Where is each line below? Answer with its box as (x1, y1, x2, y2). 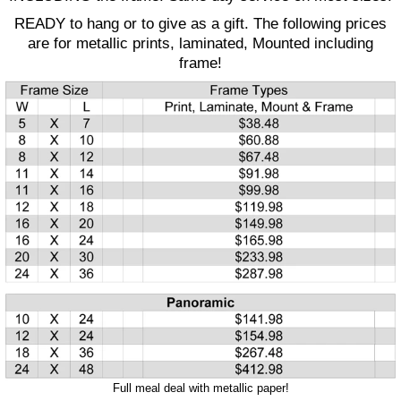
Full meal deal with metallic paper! (112, 381, 289, 395)
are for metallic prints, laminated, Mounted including (28, 34, 373, 52)
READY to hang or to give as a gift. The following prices (14, 14, 387, 32)
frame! (179, 54, 222, 72)
